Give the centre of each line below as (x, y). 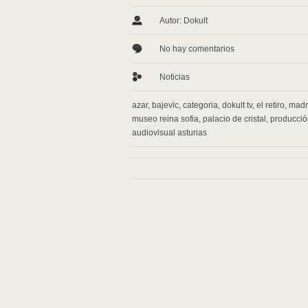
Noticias (175, 77)
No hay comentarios (197, 49)
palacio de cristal (234, 119)
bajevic (165, 105)
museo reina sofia (165, 119)
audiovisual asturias (169, 133)
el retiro (271, 105)
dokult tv (237, 105)
